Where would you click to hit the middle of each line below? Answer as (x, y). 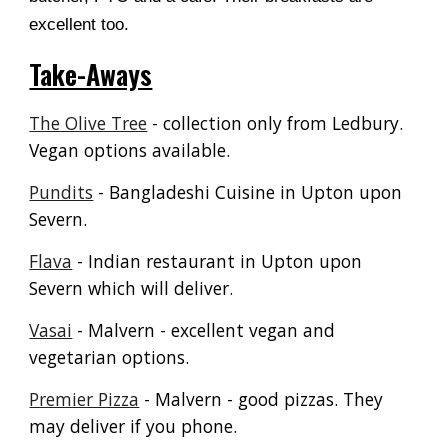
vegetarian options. (109, 357)
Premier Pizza (84, 399)
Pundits (61, 192)
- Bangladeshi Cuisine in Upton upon (248, 192)
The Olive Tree (88, 123)
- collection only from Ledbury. (275, 123)
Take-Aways (91, 74)
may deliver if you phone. (133, 426)
